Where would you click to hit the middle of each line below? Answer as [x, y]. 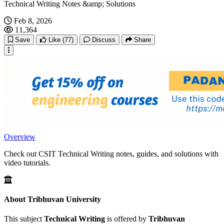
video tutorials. [27, 162]
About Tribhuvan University [52, 199]
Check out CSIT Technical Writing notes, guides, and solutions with [111, 153]
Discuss [104, 39]
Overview [20, 136]
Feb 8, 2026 [33, 20]
